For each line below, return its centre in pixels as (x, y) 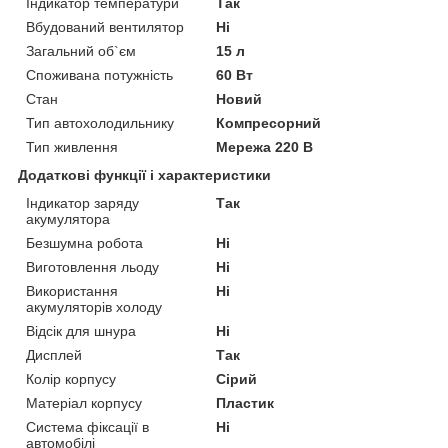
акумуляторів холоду (94, 306)
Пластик (245, 402)
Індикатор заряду (82, 202)
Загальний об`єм (81, 50)
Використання (72, 290)
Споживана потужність (99, 74)
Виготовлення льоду (92, 266)
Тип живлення (72, 146)
